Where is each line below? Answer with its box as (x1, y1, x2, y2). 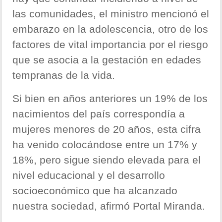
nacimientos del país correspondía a (12, 108, 185, 120)
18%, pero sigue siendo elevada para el (12, 154, 201, 166)
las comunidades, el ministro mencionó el (12, 8, 210, 20)
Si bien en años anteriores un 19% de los (12, 93, 208, 105)
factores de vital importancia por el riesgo (12, 39, 209, 51)
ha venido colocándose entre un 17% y (12, 139, 198, 151)
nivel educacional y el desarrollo (12, 169, 166, 181)
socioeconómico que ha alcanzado (12, 185, 178, 197)
